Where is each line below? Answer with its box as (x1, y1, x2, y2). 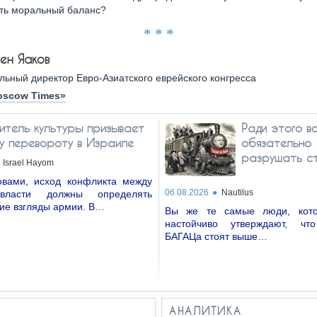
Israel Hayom (3, 158, 54, 168)
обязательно (241, 136, 311, 149)
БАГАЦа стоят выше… (165, 231, 267, 242)
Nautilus (221, 188, 253, 197)
